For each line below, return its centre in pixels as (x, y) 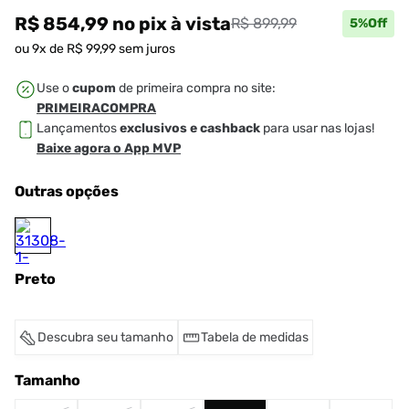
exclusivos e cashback (190, 128)
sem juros (146, 49)
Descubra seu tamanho (105, 337)
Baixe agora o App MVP (109, 148)
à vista (201, 24)
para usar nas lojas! (317, 128)
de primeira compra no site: (196, 88)
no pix (140, 24)
